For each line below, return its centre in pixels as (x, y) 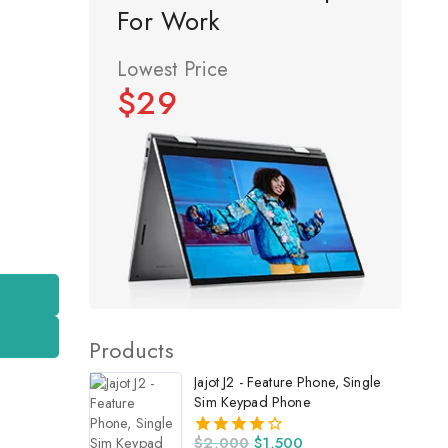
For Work (169, 21)
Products (131, 350)
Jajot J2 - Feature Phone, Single (288, 382)
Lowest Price (173, 70)
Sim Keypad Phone (252, 402)
